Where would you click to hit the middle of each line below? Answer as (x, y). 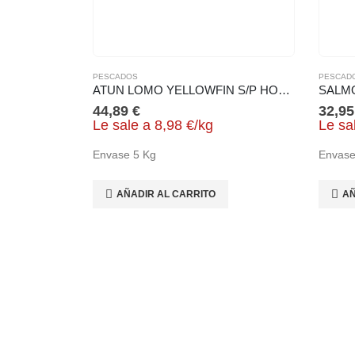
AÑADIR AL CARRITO (166, 194)
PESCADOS (115, 76)
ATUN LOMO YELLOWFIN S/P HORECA (284, 90)
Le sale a (122, 125)
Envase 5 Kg (124, 154)
